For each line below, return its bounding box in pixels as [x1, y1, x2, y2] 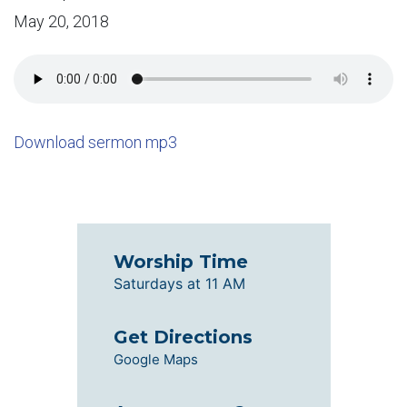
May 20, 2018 [14, 12, 109, 31]
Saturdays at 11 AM [113, 274, 245, 293]
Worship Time [113, 251, 248, 273]
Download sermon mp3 [14, 133, 177, 152]
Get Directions [113, 326, 253, 348]
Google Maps [113, 351, 198, 368]
